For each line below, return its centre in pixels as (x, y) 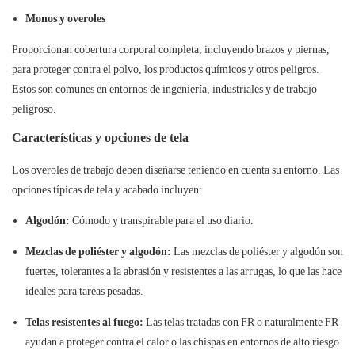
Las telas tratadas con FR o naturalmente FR (240, 322)
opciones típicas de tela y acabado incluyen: (107, 190)
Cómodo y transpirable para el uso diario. (161, 221)
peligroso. (34, 109)
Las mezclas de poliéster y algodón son (257, 252)
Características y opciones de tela (100, 138)
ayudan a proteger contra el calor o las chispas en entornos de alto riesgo (182, 342)
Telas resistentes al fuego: (84, 322)
